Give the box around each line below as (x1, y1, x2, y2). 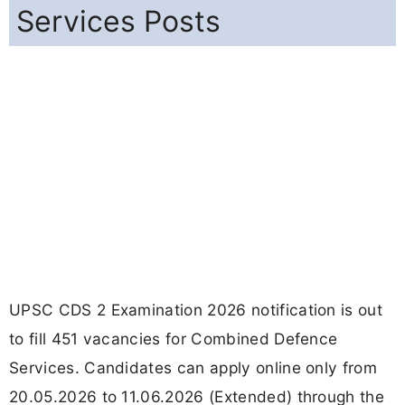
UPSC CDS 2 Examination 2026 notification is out (9, 300, 383, 320)
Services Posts (16, 4, 221, 40)
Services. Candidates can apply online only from (9, 358, 378, 378)
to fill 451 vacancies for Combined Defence (9, 329, 338, 349)
